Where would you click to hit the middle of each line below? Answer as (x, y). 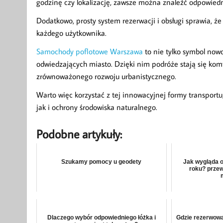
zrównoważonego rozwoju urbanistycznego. (106, 76)
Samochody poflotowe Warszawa (89, 51)
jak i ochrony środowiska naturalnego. (97, 107)
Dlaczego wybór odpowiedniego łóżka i (101, 218)
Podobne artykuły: (79, 133)
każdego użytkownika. (71, 33)
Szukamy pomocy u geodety (102, 162)
